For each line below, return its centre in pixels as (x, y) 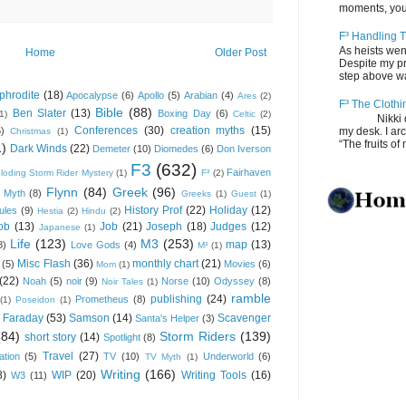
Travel (58, 356)
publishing (176, 299)
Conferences (106, 130)
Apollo (151, 95)
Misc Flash (44, 263)
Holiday (228, 210)
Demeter (111, 148)
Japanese (59, 227)
